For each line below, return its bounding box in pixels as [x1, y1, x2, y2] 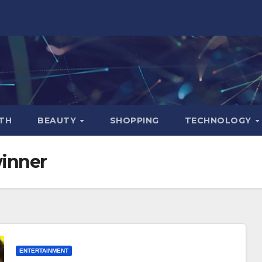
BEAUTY [37, 115, 79, 126]
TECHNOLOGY [184, 115, 254, 126]
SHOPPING [109, 115, 159, 126]
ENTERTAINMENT [19, 247, 68, 254]
